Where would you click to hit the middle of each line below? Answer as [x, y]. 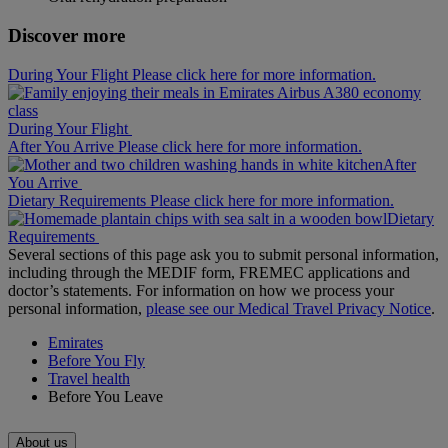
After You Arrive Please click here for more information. [185, 146]
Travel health [89, 378]
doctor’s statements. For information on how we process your [201, 290]
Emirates [75, 342]
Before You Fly [96, 360]
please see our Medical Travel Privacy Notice [288, 308]
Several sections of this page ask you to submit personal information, [223, 254]
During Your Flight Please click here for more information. [192, 74]
